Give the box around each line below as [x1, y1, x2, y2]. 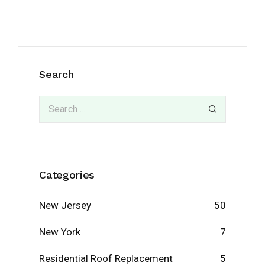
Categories [39, 169, 95, 182]
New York [39, 226, 80, 238]
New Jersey [39, 199, 91, 212]
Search [39, 68, 74, 81]
